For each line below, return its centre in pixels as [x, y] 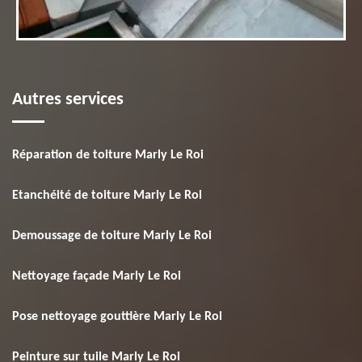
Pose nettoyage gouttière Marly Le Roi [117, 317]
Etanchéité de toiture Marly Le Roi [107, 196]
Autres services [68, 100]
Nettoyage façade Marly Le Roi [97, 276]
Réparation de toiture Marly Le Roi [108, 155]
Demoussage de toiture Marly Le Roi [112, 236]
